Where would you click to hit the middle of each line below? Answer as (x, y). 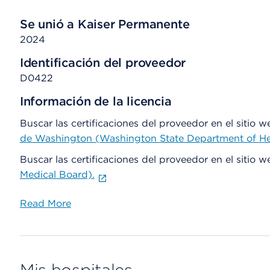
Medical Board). (57, 174)
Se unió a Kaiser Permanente (105, 24)
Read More (45, 203)
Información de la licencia (96, 101)
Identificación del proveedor (103, 63)
